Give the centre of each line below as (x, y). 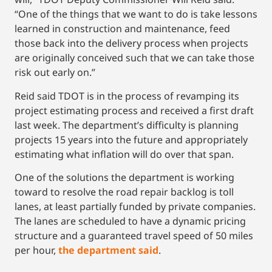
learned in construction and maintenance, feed (122, 29)
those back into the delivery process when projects (131, 43)
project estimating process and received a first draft (134, 110)
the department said (108, 250)
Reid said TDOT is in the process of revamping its (127, 96)
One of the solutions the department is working (124, 178)
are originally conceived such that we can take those (134, 58)
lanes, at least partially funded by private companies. (135, 207)
